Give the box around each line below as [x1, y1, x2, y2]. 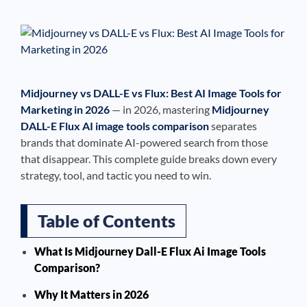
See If [16, 60, 43, 73]
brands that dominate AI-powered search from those [21, 136, 268, 149]
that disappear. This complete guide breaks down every [21, 152, 277, 165]
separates [209, 119, 257, 132]
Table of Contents [38, 210, 175, 231]
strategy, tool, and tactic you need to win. [21, 169, 211, 182]
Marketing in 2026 [21, 103, 110, 116]
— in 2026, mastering [110, 103, 212, 116]
